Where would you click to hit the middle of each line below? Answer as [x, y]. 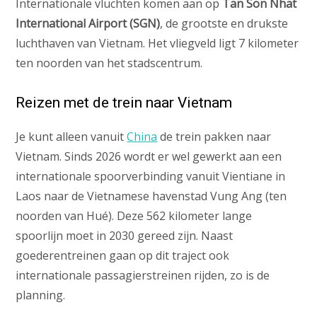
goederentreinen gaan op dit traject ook [123, 256]
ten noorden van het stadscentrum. [109, 63]
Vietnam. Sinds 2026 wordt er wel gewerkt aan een [149, 157]
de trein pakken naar [214, 137]
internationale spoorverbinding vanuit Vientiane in [151, 177]
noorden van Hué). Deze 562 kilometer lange [134, 216]
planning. [41, 295]
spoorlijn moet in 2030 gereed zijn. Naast [125, 236]
